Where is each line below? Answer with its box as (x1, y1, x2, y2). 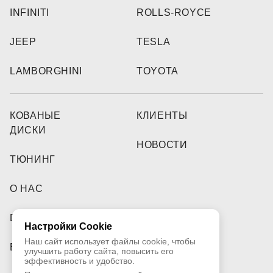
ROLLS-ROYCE (136, 7, 212, 18)
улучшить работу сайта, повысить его (24, 246, 174, 256)
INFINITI (10, 7, 50, 18)
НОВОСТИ (136, 140, 188, 151)
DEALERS (10, 213, 60, 224)
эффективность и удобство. (24, 256, 135, 266)
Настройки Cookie (24, 221, 112, 232)
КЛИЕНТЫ (136, 110, 188, 121)
